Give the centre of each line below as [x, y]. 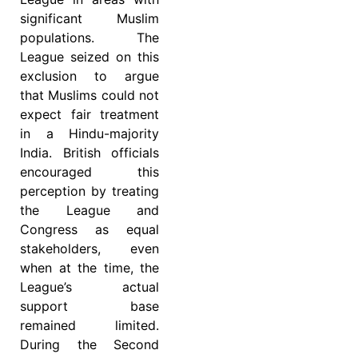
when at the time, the [89, 268]
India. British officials [89, 153]
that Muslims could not [89, 95]
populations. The [89, 38]
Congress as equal [89, 230]
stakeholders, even [89, 249]
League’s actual [89, 287]
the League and [89, 211]
